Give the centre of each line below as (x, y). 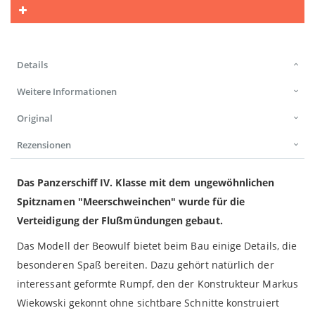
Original (35, 118)
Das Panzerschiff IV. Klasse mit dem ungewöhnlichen (146, 183)
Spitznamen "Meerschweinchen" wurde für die (131, 202)
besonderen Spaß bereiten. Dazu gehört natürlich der (146, 265)
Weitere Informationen (67, 92)
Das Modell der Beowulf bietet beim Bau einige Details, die (157, 246)
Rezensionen (44, 145)
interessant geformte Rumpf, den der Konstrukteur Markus (157, 284)
